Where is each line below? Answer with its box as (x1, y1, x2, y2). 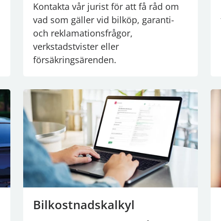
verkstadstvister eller (33, 40, 119, 53)
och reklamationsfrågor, (33, 27, 133, 39)
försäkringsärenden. (33, 54, 116, 66)
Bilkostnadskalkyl (33, 196, 135, 213)
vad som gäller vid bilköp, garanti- (33, 14, 174, 26)
